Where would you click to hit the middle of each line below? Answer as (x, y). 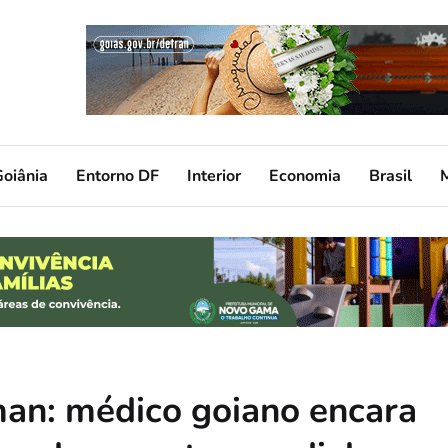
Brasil (390, 175)
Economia (305, 175)
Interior (214, 175)
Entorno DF (117, 175)
